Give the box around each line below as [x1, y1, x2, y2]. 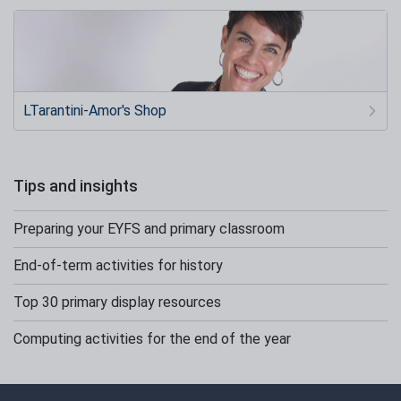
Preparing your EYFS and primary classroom [13, 220, 285, 238]
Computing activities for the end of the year [13, 330, 291, 348]
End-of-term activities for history [13, 257, 223, 275]
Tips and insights [13, 176, 138, 196]
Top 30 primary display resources [13, 294, 221, 311]
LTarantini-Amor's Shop [23, 102, 166, 120]
